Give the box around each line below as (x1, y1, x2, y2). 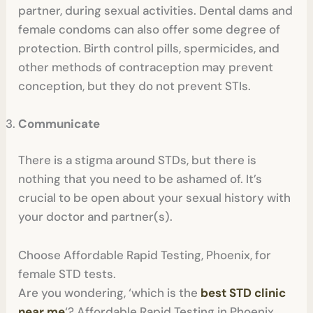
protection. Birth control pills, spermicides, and (18, 40, 280, 56)
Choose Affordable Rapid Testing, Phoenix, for (18, 247, 272, 263)
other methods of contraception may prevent (18, 59, 274, 75)
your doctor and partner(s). (18, 209, 173, 225)
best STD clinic (201, 284, 286, 300)
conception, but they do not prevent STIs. (18, 78, 252, 94)
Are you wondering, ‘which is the (18, 284, 201, 300)
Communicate (18, 115, 101, 131)
